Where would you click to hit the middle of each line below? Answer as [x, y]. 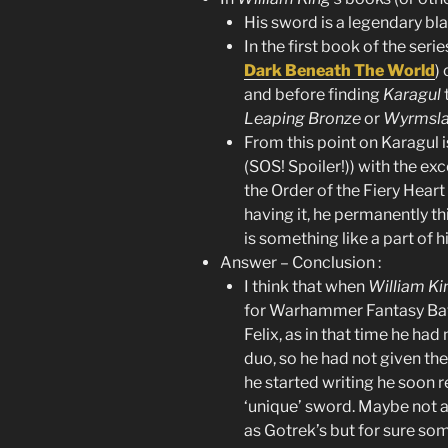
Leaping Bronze [302, 118]
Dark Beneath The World [339, 70]
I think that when [306, 286]
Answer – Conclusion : [300, 262]
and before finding [313, 94]
